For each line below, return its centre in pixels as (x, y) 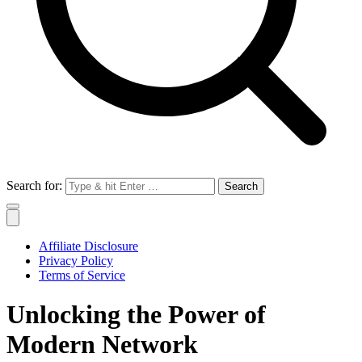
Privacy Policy (76, 261)
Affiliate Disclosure (88, 246)
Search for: (34, 185)
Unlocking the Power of (136, 315)
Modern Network (102, 345)
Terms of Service (82, 275)
